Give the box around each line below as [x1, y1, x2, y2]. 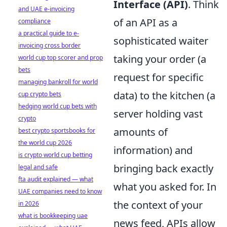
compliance [18, 17, 51, 25]
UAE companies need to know [18, 187, 102, 196]
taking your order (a [113, 52, 206, 66]
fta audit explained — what [18, 175, 93, 183]
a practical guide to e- [18, 29, 79, 37]
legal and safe [18, 163, 58, 171]
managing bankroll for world [18, 78, 98, 86]
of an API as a [113, 15, 177, 29]
